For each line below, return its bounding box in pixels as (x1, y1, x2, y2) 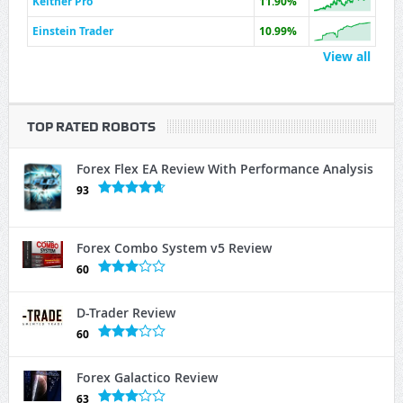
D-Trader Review (76, 304, 175, 322)
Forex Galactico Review (76, 369, 218, 387)
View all (322, 48, 371, 66)
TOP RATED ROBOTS (26, 119, 156, 136)
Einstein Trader (31, 23, 113, 40)
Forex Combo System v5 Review (76, 239, 272, 257)
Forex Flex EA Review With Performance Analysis (76, 160, 373, 178)
